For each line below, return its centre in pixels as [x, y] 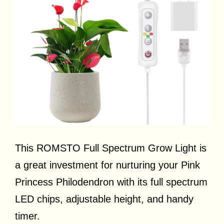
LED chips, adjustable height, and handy [104, 199]
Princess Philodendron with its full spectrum [111, 182]
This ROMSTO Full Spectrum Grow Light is [111, 148]
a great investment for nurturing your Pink [107, 165]
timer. [27, 216]
